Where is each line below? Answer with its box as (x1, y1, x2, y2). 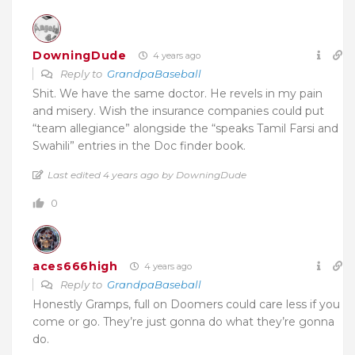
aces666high (32, 258, 118, 273)
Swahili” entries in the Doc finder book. (32, 139, 246, 154)
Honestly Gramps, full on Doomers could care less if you (32, 297, 340, 312)
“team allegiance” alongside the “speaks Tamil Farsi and (32, 121, 338, 136)
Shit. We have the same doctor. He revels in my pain (32, 86, 323, 101)
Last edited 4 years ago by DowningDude (48, 169, 246, 181)
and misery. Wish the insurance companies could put (32, 104, 324, 119)
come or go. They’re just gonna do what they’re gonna (32, 315, 334, 330)
